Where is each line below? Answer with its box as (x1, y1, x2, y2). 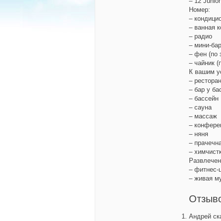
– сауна (189, 104, 212, 111)
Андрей (189, 213, 211, 220)
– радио (189, 33, 212, 40)
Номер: (189, 6, 210, 13)
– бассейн (189, 95, 219, 102)
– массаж (189, 112, 217, 120)
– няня (189, 130, 208, 138)
